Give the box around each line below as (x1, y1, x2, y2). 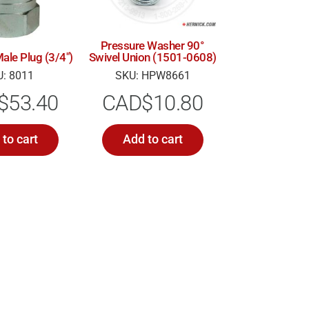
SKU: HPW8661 (114, 68, 190, 82)
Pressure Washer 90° (100, 38, 205, 52)
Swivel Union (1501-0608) (88, 50, 217, 64)
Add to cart (122, 132, 183, 147)
